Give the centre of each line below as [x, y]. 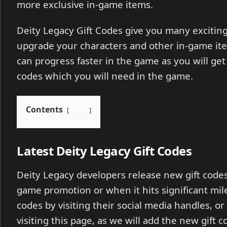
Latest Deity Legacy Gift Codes [104, 151]
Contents [44, 110]
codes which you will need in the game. [105, 76]
